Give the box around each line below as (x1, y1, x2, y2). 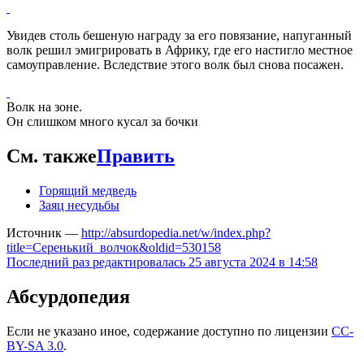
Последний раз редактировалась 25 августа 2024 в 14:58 (6, 254, 318, 269)
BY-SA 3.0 (6, 338, 63, 353)
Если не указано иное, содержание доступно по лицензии (6, 323, 331, 338)
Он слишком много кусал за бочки (6, 115, 198, 129)
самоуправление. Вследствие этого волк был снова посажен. (6, 58, 344, 72)
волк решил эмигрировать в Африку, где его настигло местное (6, 43, 353, 58)
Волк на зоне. (6, 100, 82, 115)
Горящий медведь (39, 183, 136, 197)
